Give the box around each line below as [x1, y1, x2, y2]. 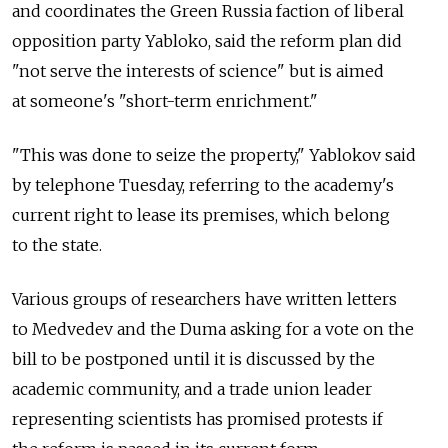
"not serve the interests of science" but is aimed [12, 61, 384, 82]
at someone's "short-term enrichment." [12, 91, 318, 112]
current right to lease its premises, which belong [12, 205, 390, 226]
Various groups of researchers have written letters [12, 289, 397, 310]
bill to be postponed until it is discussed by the [12, 349, 375, 370]
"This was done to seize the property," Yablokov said [12, 145, 416, 166]
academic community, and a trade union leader [12, 379, 372, 400]
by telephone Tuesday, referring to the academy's [12, 175, 394, 196]
